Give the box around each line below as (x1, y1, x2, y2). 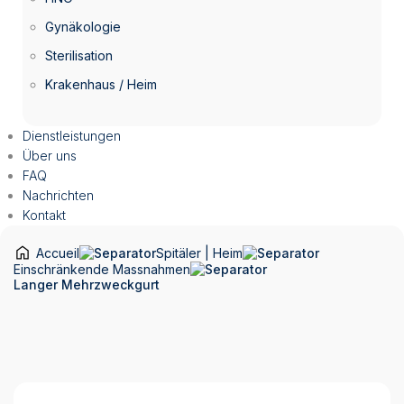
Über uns (23, 148, 77, 163)
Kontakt (23, 207, 66, 223)
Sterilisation (45, 48, 113, 63)
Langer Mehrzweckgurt (14, 277, 160, 292)
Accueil (36, 245, 79, 261)
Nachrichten (23, 188, 94, 203)
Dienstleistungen (23, 128, 121, 143)
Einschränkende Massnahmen (14, 262, 190, 277)
